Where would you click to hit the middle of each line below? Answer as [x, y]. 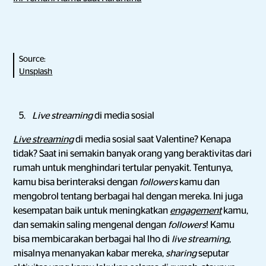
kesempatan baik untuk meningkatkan [92, 211]
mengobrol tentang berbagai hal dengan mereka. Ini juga [128, 197]
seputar [214, 254]
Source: [33, 59]
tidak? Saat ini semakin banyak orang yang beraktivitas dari [133, 154]
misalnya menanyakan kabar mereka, [90, 254]
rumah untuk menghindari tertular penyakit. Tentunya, [123, 168]
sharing [182, 254]
